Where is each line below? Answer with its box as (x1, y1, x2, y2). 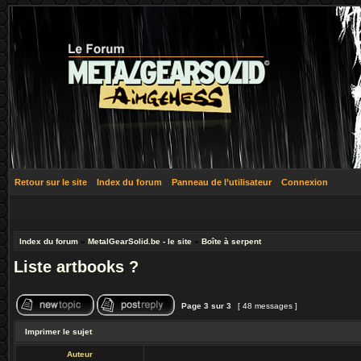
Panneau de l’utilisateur (172, 177, 272, 187)
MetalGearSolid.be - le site (88, 237, 192, 246)
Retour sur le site (15, 177, 87, 187)
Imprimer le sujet (25, 327, 92, 336)
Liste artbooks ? (14, 258, 139, 276)
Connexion (281, 177, 328, 187)
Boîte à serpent (201, 237, 261, 246)
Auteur (66, 350, 93, 359)
